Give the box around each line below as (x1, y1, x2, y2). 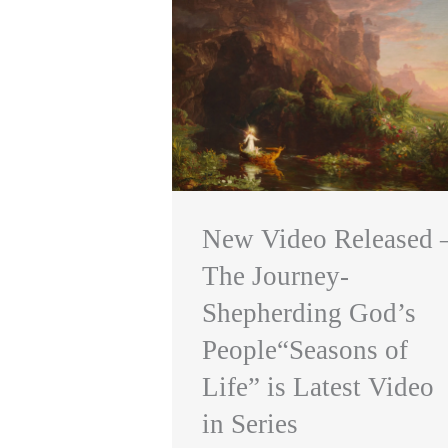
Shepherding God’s (202, 297, 416, 328)
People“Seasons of (202, 334, 408, 365)
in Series (202, 408, 298, 439)
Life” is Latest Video (202, 371, 434, 402)
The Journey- (202, 260, 349, 291)
